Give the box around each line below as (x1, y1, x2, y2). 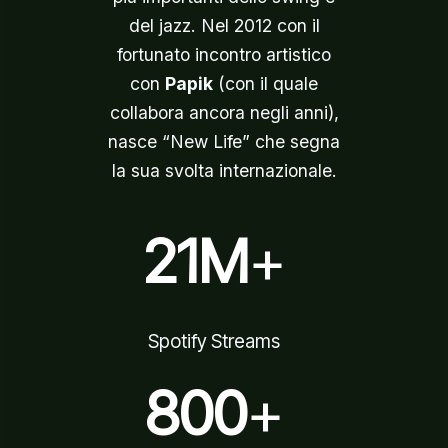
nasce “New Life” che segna (108, 131, 340, 152)
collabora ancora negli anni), (109, 102, 339, 123)
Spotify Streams (148, 330, 280, 353)
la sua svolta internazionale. (111, 160, 337, 181)
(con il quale (213, 73, 318, 94)
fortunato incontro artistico (117, 44, 331, 65)
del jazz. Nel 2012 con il (128, 15, 320, 36)
